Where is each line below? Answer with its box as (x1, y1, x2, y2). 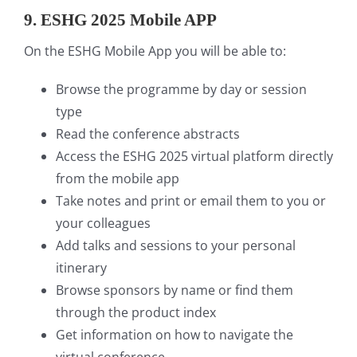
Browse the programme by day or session (56, 80, 307, 98)
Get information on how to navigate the (56, 325, 293, 343)
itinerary (56, 258, 107, 277)
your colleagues (56, 214, 151, 232)
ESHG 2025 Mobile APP (41, 10, 217, 29)
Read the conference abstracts (56, 124, 240, 143)
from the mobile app (56, 169, 179, 187)
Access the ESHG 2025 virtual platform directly (56, 147, 333, 165)
